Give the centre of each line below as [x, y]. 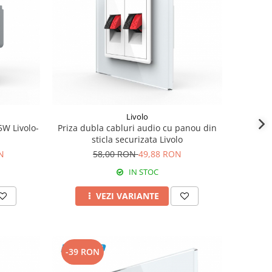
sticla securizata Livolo [137, 139]
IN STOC [142, 172]
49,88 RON [160, 154]
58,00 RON [115, 154]
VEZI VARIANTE [128, 195]
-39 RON [82, 251]
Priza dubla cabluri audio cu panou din [137, 127]
